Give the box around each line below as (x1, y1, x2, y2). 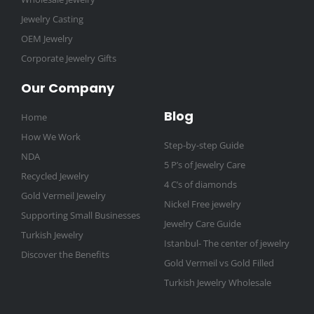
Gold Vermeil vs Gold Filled (164, 257, 274, 270)
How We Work (21, 130, 81, 144)
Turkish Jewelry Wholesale (164, 276, 271, 289)
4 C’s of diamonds (164, 178, 237, 191)
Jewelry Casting (21, 13, 83, 26)
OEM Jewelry (21, 32, 73, 46)
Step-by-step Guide (164, 139, 244, 152)
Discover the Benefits (21, 248, 109, 261)
